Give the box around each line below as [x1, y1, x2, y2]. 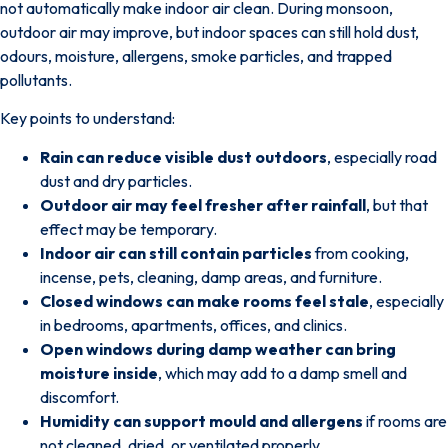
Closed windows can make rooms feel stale [40, 290, 369, 311]
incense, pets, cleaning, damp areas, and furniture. [40, 266, 382, 287]
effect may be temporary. [40, 218, 217, 239]
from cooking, [312, 242, 409, 263]
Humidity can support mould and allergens [40, 410, 363, 431]
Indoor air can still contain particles [40, 242, 312, 263]
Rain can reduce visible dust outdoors [40, 146, 327, 167]
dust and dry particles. [40, 170, 192, 191]
